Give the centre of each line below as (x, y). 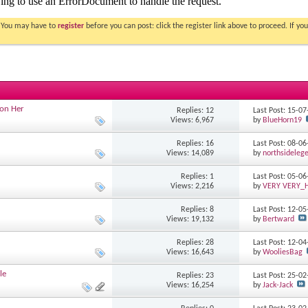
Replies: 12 (196, 110)
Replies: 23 (196, 275)
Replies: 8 (198, 209)
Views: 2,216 (192, 186)
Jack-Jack (278, 286)
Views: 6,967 (192, 120)
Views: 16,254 (190, 285)
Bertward (279, 220)
